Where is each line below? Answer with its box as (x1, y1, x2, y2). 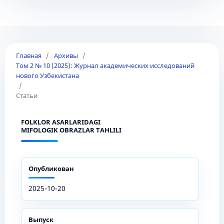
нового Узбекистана (15, 70, 79, 80)
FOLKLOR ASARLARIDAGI (20, 117, 100, 126)
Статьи (15, 90, 37, 100)
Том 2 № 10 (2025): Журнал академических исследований (15, 60, 194, 70)
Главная (15, 50, 41, 60)
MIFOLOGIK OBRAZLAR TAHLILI (20, 125, 121, 134)
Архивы (53, 50, 78, 60)
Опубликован (28, 163, 74, 173)
